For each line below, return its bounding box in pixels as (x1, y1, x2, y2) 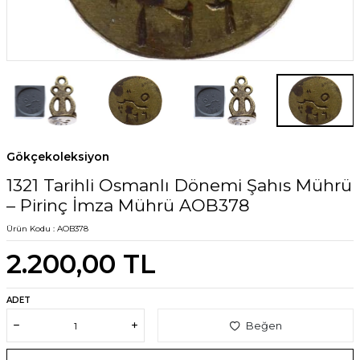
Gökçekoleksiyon (6, 149, 109, 165)
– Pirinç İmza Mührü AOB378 (6, 195, 250, 216)
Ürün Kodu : (6, 223, 57, 235)
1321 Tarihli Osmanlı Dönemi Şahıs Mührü (6, 175, 352, 196)
